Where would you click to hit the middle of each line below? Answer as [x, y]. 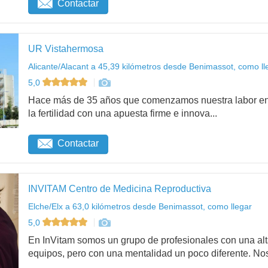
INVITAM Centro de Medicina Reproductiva [120, 189]
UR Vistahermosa [66, 49]
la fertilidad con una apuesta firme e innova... [123, 113]
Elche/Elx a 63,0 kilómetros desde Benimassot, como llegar [140, 207]
